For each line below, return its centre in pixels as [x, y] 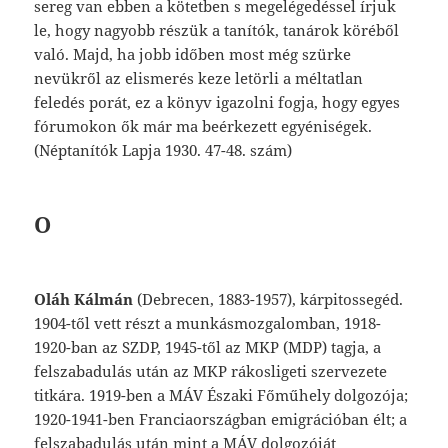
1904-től [64, 322]
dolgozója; [371, 394]
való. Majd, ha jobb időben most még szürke [193, 53]
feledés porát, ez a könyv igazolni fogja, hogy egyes [217, 101]
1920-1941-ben [87, 418]
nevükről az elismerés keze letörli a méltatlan [199, 77]
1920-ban [68, 346]
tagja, [352, 346]
